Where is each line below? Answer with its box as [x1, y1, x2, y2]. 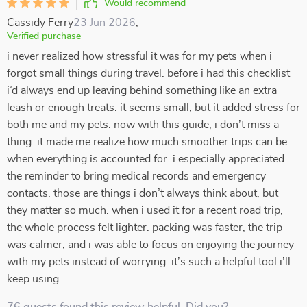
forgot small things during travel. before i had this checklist [7, 68, 290, 79]
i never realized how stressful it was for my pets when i [7, 51, 272, 62]
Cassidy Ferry [7, 17, 73, 28]
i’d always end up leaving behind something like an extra [7, 85, 277, 96]
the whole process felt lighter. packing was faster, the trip [7, 222, 282, 233]
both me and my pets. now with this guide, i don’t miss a [7, 119, 279, 130]
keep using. [7, 273, 62, 284]
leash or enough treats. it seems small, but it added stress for [7, 102, 300, 113]
